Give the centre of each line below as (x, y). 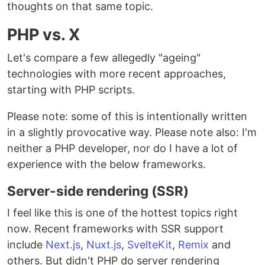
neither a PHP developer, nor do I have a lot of (122, 148)
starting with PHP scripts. (71, 90)
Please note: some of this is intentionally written (127, 117)
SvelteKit (150, 245)
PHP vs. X (43, 35)
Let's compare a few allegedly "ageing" (104, 58)
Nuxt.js (104, 245)
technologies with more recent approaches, (117, 74)
